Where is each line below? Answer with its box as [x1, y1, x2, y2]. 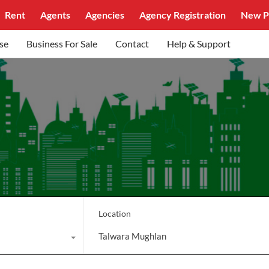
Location [98, 208, 131, 219]
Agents [40, 9, 71, 20]
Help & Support [167, 38, 231, 49]
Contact [115, 38, 149, 49]
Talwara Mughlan [98, 230, 166, 241]
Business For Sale [26, 38, 97, 49]
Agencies [85, 9, 125, 20]
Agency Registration [139, 9, 226, 20]
